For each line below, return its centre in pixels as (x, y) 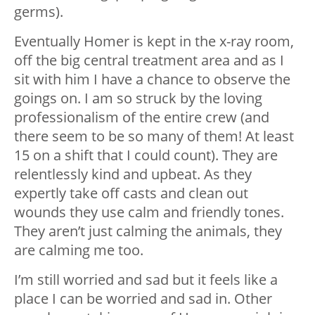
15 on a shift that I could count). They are (146, 155)
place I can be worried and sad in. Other (143, 299)
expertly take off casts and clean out (131, 193)
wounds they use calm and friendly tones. (149, 212)
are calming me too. (79, 250)
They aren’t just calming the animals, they (148, 231)
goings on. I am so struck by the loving (138, 98)
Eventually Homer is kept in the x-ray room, (154, 41)
